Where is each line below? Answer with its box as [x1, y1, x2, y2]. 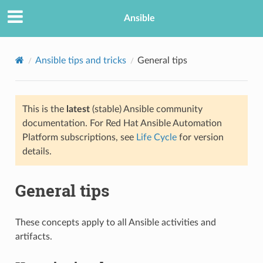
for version [176, 132, 224, 142]
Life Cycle [136, 132, 177, 142]
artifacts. [15, 231, 52, 241]
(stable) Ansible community [89, 104, 203, 114]
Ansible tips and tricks [35, 55, 126, 65]
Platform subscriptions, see [22, 132, 136, 142]
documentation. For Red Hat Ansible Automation [22, 118, 222, 128]
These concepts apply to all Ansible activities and [15, 217, 216, 227]
